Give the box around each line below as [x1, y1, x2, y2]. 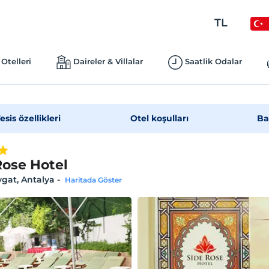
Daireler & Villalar [73, 56, 143, 66]
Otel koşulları [130, 113, 189, 124]
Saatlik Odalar [184, 56, 242, 66]
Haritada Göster [64, 175, 122, 184]
